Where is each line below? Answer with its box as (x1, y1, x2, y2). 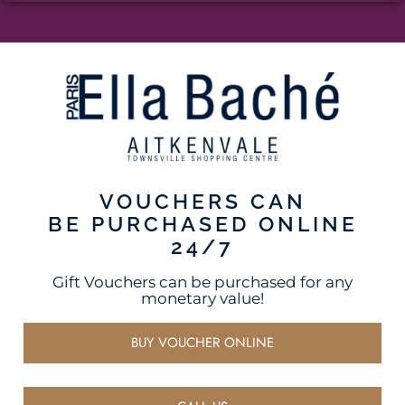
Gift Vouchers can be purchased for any (52, 273, 353, 292)
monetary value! (141, 289, 264, 308)
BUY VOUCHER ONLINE (131, 332, 274, 353)
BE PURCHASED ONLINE (47, 212, 358, 237)
